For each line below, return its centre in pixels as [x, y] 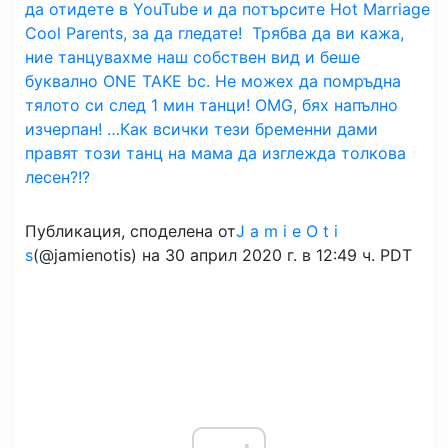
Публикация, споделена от [130, 230]
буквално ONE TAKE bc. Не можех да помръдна [213, 80]
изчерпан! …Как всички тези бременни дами [201, 128]
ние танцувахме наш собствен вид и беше [192, 56]
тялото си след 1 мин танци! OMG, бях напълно [211, 104]
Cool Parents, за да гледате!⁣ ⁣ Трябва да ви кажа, [214, 32]
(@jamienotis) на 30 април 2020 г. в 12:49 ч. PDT [222, 254]
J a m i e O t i [287, 230]
